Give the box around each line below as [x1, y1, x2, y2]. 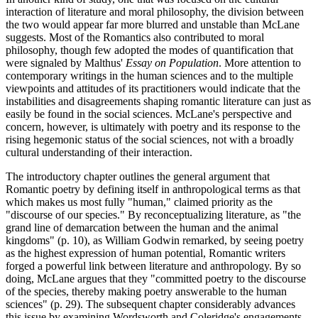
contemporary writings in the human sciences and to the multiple [6, 69, 293, 82]
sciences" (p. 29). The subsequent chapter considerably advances [6, 297, 295, 310]
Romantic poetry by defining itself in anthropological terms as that [6, 182, 300, 195]
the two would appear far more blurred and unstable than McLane [6, 18, 300, 31]
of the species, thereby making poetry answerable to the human [6, 285, 287, 297]
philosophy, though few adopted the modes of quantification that [6, 43, 293, 56]
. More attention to [219, 56, 301, 69]
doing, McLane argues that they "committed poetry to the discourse [6, 272, 306, 285]
